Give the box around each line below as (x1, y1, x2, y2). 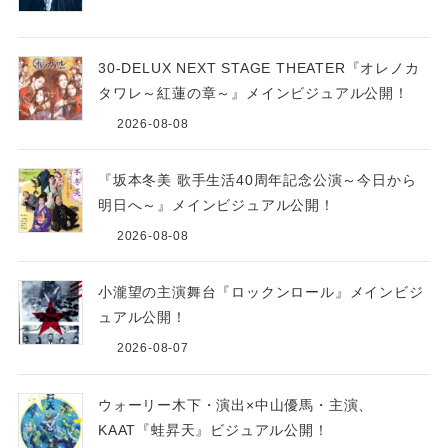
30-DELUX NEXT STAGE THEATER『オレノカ (97, 59, 420, 76)
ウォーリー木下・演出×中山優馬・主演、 (97, 396, 374, 413)
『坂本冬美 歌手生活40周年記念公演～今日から (97, 171, 417, 188)
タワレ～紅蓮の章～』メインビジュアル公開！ (97, 84, 409, 101)
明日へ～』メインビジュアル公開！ (97, 196, 335, 213)
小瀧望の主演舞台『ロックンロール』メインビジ (97, 284, 424, 301)
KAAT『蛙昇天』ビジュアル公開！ (97, 421, 344, 438)
